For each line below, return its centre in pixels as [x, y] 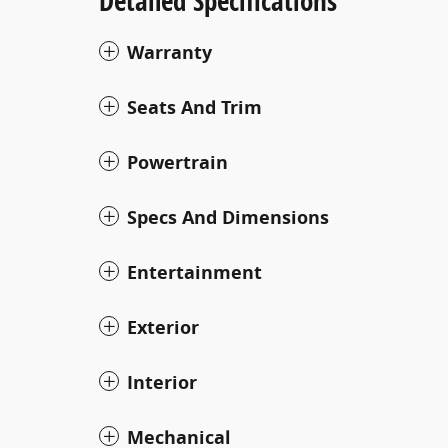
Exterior [163, 327]
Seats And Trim [194, 107]
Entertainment [194, 272]
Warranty [169, 52]
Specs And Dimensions [228, 217]
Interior [162, 382]
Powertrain [177, 162]
